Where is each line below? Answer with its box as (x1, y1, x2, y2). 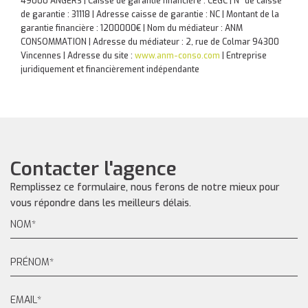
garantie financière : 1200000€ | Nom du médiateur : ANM (21, 23, 243, 34)
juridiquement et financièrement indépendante (21, 64, 199, 75)
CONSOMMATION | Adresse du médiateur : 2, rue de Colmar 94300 (21, 36, 279, 47)
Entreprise (226, 50, 267, 61)
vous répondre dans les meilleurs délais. (10, 197, 191, 210)
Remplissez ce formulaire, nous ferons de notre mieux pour (10, 181, 280, 194)
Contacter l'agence (10, 156, 177, 181)
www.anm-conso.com (135, 50, 220, 61)
